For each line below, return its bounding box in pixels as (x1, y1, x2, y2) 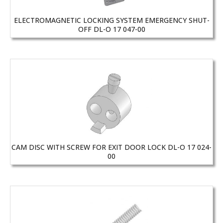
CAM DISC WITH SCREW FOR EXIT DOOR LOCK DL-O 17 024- (11, 142, 212, 152)
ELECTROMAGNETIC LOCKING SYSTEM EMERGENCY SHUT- (13, 15, 210, 25)
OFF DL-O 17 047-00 (78, 24, 145, 34)
